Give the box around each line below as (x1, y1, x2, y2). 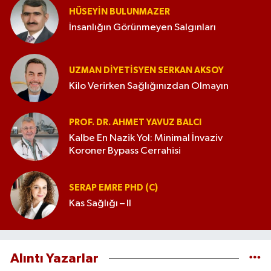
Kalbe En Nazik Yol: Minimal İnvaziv (69, 133, 223, 144)
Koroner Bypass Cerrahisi (69, 146, 181, 157)
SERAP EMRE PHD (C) (69, 183, 158, 192)
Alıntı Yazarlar (10, 252, 99, 266)
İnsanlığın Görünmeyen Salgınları (69, 22, 216, 33)
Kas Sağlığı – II (69, 198, 131, 209)
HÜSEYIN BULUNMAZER (69, 7, 170, 16)
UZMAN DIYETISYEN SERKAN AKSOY (69, 65, 224, 75)
